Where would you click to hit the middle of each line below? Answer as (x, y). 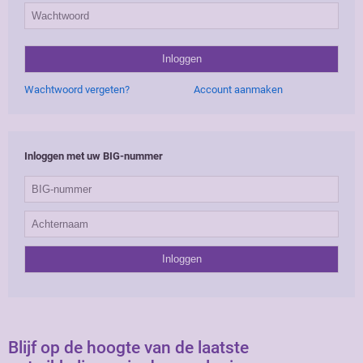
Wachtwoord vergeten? (77, 90)
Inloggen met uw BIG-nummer (94, 156)
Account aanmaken (238, 90)
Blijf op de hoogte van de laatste (128, 347)
